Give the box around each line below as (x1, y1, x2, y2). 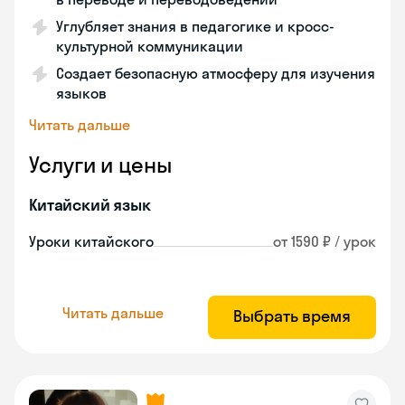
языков (56, 84, 107, 102)
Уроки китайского (29, 232, 154, 250)
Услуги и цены (29, 151, 172, 178)
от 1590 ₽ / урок (273, 232, 376, 250)
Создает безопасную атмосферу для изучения (56, 64, 375, 82)
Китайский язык (29, 194, 151, 215)
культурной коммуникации (56, 37, 243, 55)
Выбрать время (233, 306, 351, 326)
